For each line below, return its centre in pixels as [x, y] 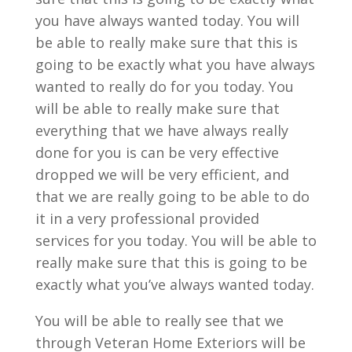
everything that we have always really [161, 130]
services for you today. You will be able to [176, 240]
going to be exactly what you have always [175, 64]
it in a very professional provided [147, 218]
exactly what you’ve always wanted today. [174, 284]
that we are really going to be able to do [172, 196]
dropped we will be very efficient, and [162, 174]
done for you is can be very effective [157, 152]
